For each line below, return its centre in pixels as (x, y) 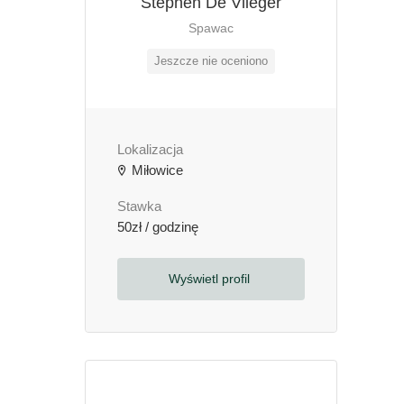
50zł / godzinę (158, 227)
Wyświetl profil (211, 279)
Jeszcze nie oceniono (211, 61)
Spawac (211, 28)
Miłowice (156, 170)
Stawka (139, 207)
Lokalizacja (150, 150)
